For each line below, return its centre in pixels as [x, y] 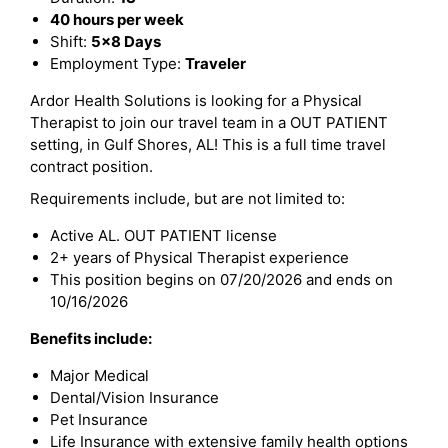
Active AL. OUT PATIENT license [163, 235]
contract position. [91, 166]
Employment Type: [117, 63]
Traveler [215, 63]
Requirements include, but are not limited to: [187, 198]
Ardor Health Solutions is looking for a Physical [196, 100]
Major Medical [99, 375]
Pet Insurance [99, 419]
